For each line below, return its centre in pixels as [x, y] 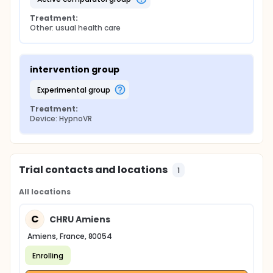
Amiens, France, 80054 [70, 236]
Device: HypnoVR [61, 119]
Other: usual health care [76, 28]
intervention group [75, 69]
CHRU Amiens [80, 219]
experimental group [75, 90]
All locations [45, 192]
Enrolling [48, 255]
